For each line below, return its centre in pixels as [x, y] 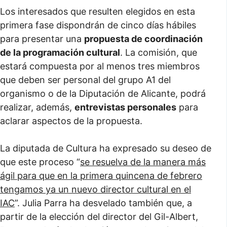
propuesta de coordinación [143, 39]
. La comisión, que [159, 52]
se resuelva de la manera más [143, 162]
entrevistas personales [125, 107]
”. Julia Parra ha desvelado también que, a [103, 203]
